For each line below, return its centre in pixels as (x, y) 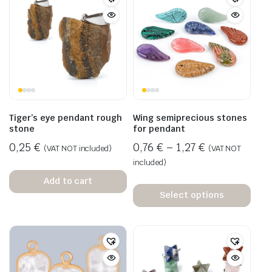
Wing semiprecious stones (190, 117)
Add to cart (68, 181)
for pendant (159, 128)
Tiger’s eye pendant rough (66, 117)
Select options (192, 195)
